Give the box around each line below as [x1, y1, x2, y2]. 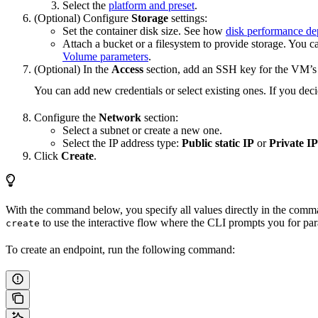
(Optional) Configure [34, 12, 131, 25]
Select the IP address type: [62, 137, 182, 150]
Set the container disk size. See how [62, 25, 226, 38]
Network [99, 111, 141, 124]
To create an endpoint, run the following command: [6, 243, 235, 256]
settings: [168, 12, 207, 25]
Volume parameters [62, 50, 148, 63]
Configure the [34, 111, 99, 124]
